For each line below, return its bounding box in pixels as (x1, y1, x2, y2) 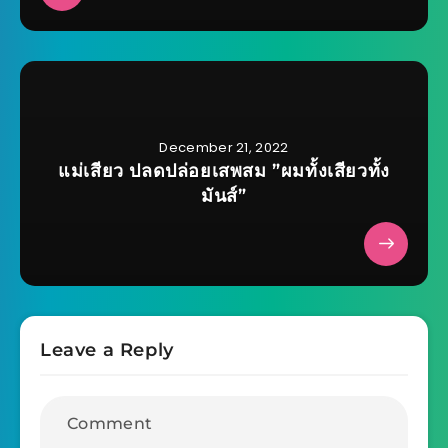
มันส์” (201, 185, 247, 208)
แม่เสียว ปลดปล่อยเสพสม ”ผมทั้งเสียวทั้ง (58, 160, 390, 183)
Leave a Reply (40, 339, 174, 362)
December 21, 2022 (159, 138, 289, 158)
